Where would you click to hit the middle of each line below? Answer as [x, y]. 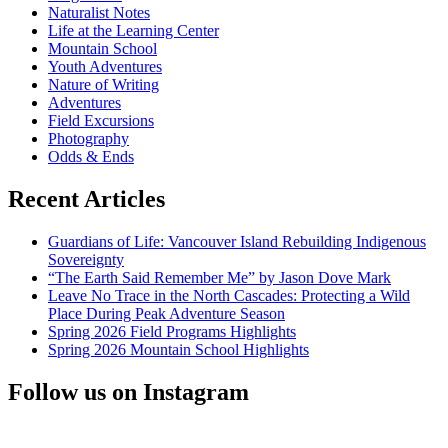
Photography [88, 139]
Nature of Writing [103, 85]
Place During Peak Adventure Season [166, 314]
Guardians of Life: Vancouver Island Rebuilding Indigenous [237, 242]
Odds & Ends [91, 157]
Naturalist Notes [99, 13]
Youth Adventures [105, 67]
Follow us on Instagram [128, 392]
